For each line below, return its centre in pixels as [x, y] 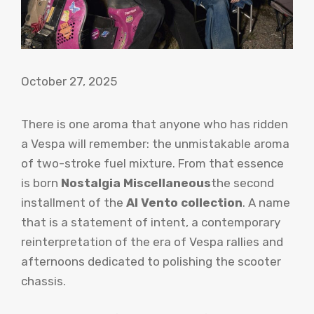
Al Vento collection [184, 202]
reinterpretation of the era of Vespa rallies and [152, 241]
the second [243, 183]
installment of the [74, 202]
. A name [266, 202]
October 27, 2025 [69, 81]
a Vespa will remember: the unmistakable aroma [155, 143]
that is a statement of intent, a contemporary [151, 222]
